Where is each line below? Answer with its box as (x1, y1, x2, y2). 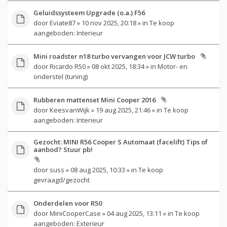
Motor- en (157, 61, 187, 71)
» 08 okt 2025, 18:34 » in (85, 61, 158, 71)
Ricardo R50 (49, 61, 86, 71)
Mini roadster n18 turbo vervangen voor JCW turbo (33, 51, 195, 61)
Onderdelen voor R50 (33, 198, 102, 208)
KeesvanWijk (49, 105, 90, 115)
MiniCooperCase (49, 208, 101, 218)
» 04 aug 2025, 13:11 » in (100, 208, 175, 218)
